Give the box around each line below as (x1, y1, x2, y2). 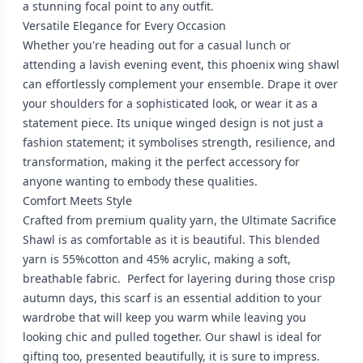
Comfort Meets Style (23, 192, 132, 208)
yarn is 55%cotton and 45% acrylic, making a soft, (23, 250, 291, 267)
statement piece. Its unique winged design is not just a (23, 114, 323, 130)
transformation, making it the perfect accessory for (23, 153, 300, 169)
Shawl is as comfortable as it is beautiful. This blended (23, 231, 320, 247)
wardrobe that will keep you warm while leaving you (23, 309, 306, 325)
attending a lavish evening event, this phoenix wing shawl (23, 56, 340, 72)
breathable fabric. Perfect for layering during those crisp (23, 270, 335, 286)
